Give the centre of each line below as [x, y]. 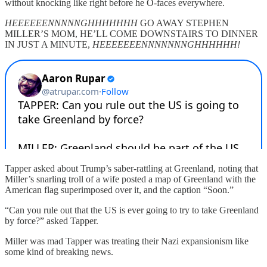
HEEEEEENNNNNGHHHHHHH [71, 23]
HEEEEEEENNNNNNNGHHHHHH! [166, 44]
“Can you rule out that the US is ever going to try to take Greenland [132, 210]
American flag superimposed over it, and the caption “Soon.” [119, 190]
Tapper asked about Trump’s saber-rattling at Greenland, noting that [131, 168]
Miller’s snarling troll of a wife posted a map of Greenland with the [130, 179]
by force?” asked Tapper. [52, 221]
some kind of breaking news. [59, 252]
